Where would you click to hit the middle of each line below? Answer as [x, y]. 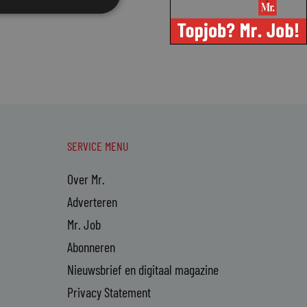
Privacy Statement [109, 292]
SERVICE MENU [98, 146]
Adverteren [92, 202]
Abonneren [91, 247]
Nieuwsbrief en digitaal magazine [143, 270]
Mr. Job [84, 224]
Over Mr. [86, 179]
